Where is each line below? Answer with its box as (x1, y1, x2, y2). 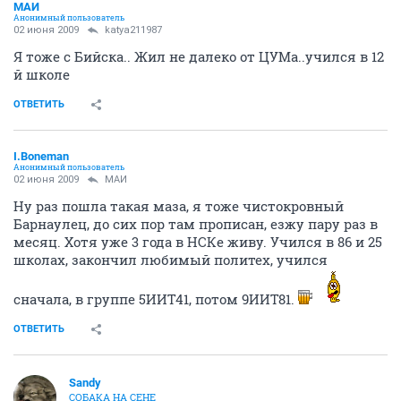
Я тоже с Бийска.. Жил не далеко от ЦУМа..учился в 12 (13, 47, 384, 65)
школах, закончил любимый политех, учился (13, 250, 328, 269)
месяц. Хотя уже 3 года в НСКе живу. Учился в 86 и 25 (13, 232, 382, 251)
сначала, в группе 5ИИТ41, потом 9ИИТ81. (13, 289, 298, 308)
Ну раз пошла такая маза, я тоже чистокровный (13, 196, 344, 215)
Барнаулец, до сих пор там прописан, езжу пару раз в (13, 214, 378, 233)
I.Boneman (13, 149, 69, 163)
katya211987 (105, 23, 162, 36)
